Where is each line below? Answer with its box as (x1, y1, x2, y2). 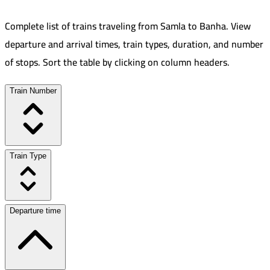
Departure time (10, 206, 61, 216)
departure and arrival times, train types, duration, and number (5, 35, 263, 54)
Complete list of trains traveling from (5, 17, 158, 36)
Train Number (10, 86, 57, 96)
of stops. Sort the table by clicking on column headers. (5, 53, 230, 72)
